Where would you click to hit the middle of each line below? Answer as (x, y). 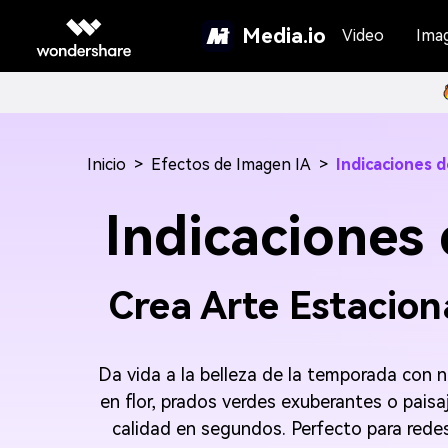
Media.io (283, 35)
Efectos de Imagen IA (231, 164)
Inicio (106, 164)
